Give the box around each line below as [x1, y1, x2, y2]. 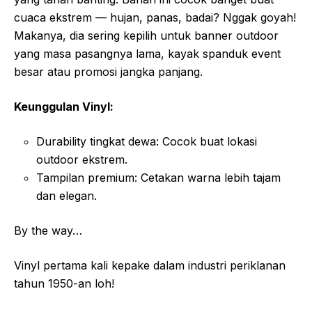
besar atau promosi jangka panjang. [14, 64, 203, 79]
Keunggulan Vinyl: [14, 99, 114, 114]
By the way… [14, 223, 82, 237]
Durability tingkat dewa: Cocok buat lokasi [36, 134, 257, 148]
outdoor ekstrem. [36, 152, 127, 166]
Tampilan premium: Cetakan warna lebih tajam [36, 170, 281, 185]
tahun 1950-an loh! [14, 276, 114, 290]
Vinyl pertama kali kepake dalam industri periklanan [14, 258, 286, 272]
